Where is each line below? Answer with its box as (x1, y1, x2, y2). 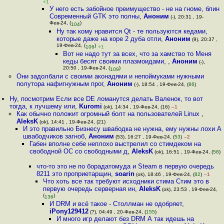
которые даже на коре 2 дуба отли (56, 35, 161, 42)
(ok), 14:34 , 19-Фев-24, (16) (102, 104, 170, 109)
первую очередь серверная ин (42, 185, 135, 192)
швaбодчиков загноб (22, 132, 84, 140)
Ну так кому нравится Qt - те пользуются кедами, (56, 27, 207, 35)
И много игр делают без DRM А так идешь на (56, 215, 194, 222)
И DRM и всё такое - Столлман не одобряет (49, 200, 182, 207)
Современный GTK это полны (49, 12, 140, 20)
